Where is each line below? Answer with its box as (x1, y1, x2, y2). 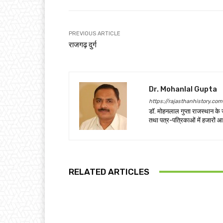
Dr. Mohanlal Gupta (149, 84, 217, 94)
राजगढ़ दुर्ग (69, 40, 97, 49)
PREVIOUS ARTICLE (69, 30, 120, 37)
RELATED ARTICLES (69, 166, 149, 177)
